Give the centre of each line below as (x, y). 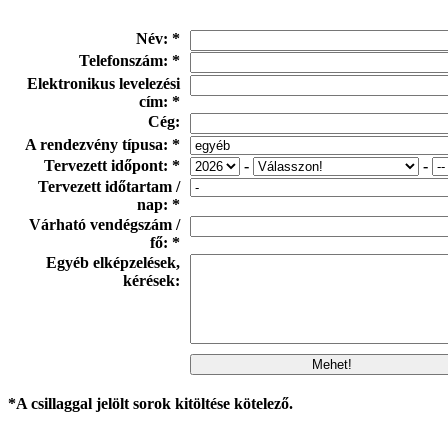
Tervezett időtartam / (109, 186)
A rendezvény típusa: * (102, 144)
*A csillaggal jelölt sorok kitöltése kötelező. (150, 403)
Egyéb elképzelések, (113, 262)
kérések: (151, 280)
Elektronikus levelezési (103, 83)
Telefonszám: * (129, 60)
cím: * (159, 101)
